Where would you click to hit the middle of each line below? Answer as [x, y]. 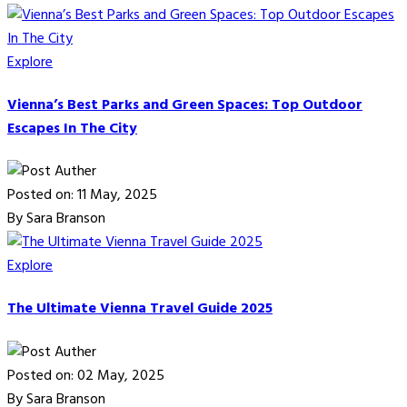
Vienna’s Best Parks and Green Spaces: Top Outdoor [185, 105]
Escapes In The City [72, 129]
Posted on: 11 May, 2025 [82, 196]
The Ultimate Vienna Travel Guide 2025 [140, 309]
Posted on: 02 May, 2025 [86, 376]
